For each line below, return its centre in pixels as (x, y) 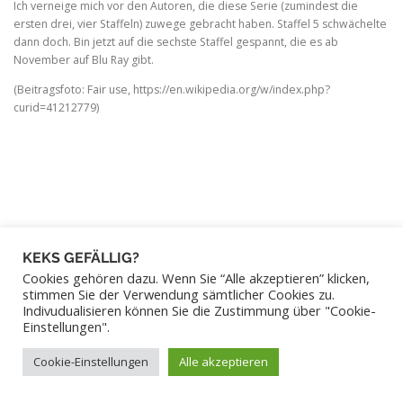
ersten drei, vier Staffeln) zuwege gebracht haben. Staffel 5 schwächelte (200, 24)
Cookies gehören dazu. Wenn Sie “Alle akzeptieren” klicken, (196, 278)
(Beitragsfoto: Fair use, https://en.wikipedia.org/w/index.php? (172, 90)
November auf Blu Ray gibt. (84, 60)
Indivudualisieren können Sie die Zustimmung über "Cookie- (199, 310)
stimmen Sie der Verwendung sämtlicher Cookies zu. (179, 294)
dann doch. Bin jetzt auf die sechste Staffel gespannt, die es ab (176, 42)
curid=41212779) (56, 108)
